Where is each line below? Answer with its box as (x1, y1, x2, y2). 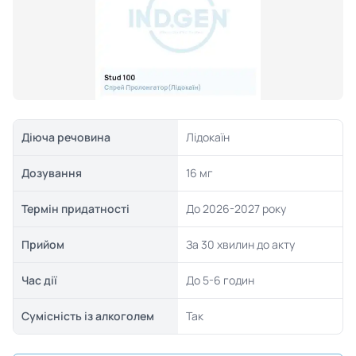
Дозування (21, 165, 82, 180)
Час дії (21, 273, 57, 288)
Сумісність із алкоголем (21, 308, 154, 323)
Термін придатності (21, 201, 130, 216)
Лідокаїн (185, 130, 230, 145)
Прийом (21, 237, 64, 252)
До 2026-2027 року (185, 201, 286, 216)
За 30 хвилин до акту (185, 237, 295, 252)
